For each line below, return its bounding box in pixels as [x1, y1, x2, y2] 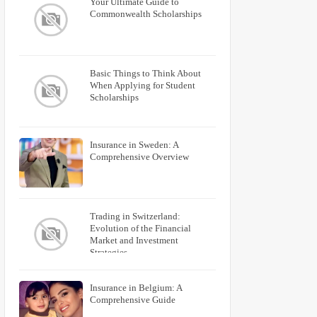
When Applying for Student [90, 80, 195, 91]
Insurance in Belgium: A [90, 282, 182, 293]
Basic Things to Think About [90, 68, 201, 79]
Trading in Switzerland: [90, 211, 180, 221]
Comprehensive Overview [90, 151, 189, 162]
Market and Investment [90, 235, 178, 246]
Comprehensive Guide [90, 294, 175, 305]
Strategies [90, 247, 127, 258]
